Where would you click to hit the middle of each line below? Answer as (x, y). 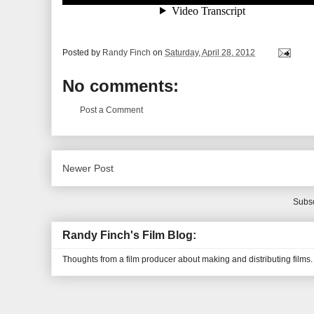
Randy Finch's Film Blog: (129, 235)
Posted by (82, 53)
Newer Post (88, 168)
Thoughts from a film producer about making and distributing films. (187, 259)
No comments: (121, 86)
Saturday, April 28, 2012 (210, 53)
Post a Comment (111, 110)
